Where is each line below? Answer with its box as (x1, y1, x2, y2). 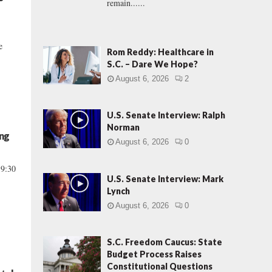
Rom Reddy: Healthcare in (107, 47, 214, 57)
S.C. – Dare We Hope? (107, 59, 198, 69)
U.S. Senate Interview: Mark (107, 173, 223, 184)
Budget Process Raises (107, 248, 202, 259)
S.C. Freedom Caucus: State (107, 236, 222, 247)
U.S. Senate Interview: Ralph (107, 110, 225, 121)
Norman (107, 122, 140, 133)
